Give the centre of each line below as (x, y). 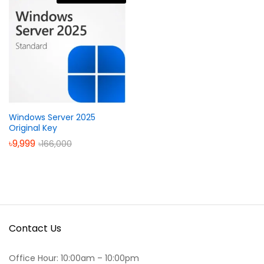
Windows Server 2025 (52, 117)
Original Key (33, 128)
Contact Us (35, 228)
